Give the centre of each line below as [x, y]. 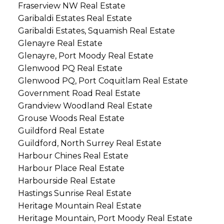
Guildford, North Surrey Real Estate [89, 143]
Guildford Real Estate [61, 131]
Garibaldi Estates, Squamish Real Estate [96, 31]
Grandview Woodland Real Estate [85, 106]
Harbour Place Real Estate [71, 168]
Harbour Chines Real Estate [73, 156]
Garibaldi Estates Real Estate [75, 18]
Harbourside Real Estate [66, 181]
